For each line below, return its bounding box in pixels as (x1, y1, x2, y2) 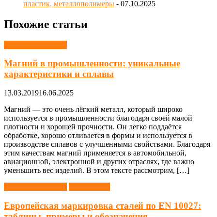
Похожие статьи (4, 17, 88, 31)
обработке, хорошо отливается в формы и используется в (4, 131, 192, 140)
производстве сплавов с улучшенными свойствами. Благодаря (4, 140, 210, 149)
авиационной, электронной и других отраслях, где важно (4, 157, 194, 166)
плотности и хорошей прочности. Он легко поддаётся (4, 123, 182, 131)
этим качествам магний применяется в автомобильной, (4, 149, 186, 157)
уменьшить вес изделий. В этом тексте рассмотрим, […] (4, 166, 189, 175)
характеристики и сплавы (4, 69, 114, 79)
